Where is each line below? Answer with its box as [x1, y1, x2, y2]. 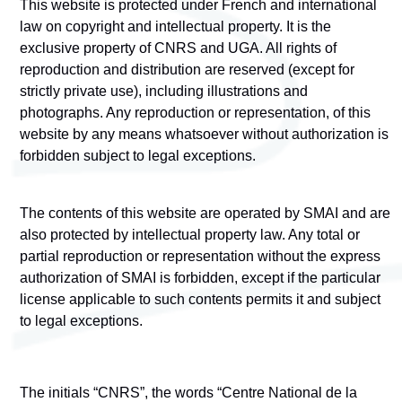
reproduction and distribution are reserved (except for [20, 62, 354, 78]
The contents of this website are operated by [20, 205, 300, 222]
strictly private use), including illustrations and [20, 83, 308, 100]
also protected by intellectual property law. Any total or [20, 227, 360, 243]
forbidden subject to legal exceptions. [20, 148, 256, 164]
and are [342, 205, 390, 222]
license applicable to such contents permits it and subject [20, 292, 380, 308]
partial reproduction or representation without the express [20, 249, 380, 265]
